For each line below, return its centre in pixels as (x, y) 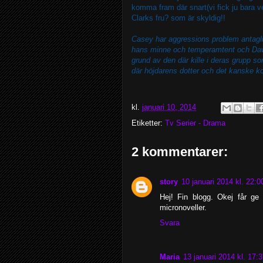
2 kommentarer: (180, 152)
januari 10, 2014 (169, 107)
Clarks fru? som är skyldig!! (178, 18)
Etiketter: (148, 123)
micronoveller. (183, 208)
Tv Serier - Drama (195, 123)
